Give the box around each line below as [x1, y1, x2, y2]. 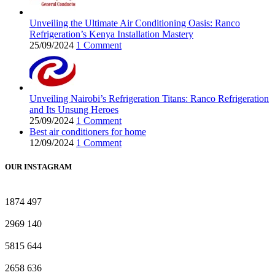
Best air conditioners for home [29, 126, 146, 137]
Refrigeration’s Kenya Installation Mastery [29, 28, 193, 39]
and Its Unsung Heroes [29, 104, 118, 115]
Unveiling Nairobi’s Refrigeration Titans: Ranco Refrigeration [29, 93, 269, 104]
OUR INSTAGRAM [5, 161, 72, 171]
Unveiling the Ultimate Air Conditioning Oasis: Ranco [29, 17, 240, 28]
